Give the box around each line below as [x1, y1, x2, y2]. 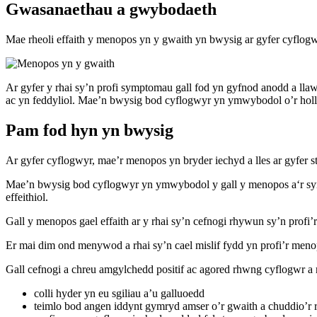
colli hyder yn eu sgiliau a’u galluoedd [34, 287, 204, 299]
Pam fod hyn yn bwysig [6, 120, 173, 139]
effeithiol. [6, 190, 48, 203]
